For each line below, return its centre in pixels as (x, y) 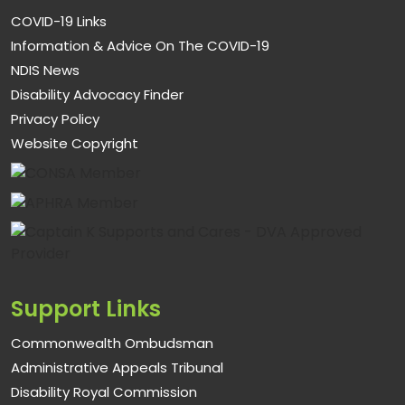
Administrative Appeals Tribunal (117, 367)
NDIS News (45, 71)
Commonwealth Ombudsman (112, 343)
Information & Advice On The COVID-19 (140, 46)
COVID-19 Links (59, 22)
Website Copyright (75, 144)
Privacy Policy (55, 119)
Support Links (86, 308)
